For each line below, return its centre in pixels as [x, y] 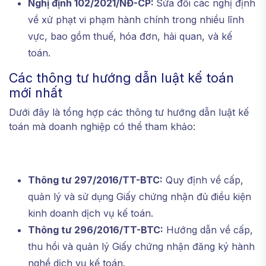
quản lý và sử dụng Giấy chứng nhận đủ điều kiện [140, 197]
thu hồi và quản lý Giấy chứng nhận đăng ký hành [141, 247]
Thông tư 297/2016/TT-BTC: [95, 180]
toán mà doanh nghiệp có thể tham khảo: [102, 127]
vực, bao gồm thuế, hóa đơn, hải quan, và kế [130, 37]
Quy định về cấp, [203, 180]
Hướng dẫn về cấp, [208, 230]
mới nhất [36, 93]
